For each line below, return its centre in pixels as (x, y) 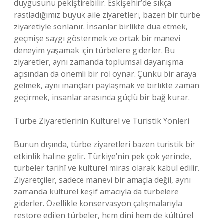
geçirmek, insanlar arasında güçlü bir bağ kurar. (102, 97)
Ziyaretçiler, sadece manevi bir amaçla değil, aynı (102, 180)
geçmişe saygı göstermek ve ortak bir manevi (97, 38)
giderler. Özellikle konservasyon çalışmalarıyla (98, 203)
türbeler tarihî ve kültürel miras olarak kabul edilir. (107, 168)
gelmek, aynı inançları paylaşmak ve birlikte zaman (107, 85)
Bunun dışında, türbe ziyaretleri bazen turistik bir (105, 144)
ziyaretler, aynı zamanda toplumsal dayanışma (98, 62)
